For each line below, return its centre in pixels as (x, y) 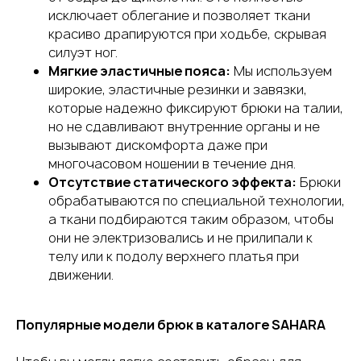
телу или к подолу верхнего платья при (174, 256)
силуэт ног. (83, 52)
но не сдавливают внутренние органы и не (184, 127)
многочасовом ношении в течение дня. (172, 164)
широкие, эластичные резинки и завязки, (178, 89)
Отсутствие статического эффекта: (172, 182)
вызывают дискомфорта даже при (158, 145)
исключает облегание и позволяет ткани (179, 15)
